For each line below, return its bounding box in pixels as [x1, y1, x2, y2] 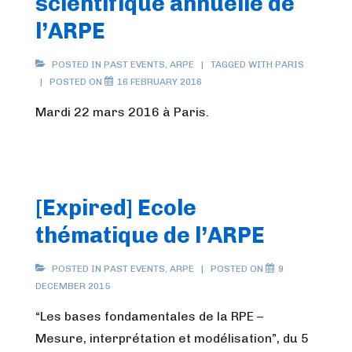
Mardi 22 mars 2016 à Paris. [35, 104, 209, 119]
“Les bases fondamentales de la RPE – [35, 309, 263, 324]
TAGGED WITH [211, 59, 275, 70]
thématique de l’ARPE [35, 222, 265, 248]
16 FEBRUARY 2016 [117, 76, 202, 87]
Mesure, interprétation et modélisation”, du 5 [35, 331, 309, 346]
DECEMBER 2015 [35, 280, 110, 291]
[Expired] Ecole [35, 195, 196, 221]
